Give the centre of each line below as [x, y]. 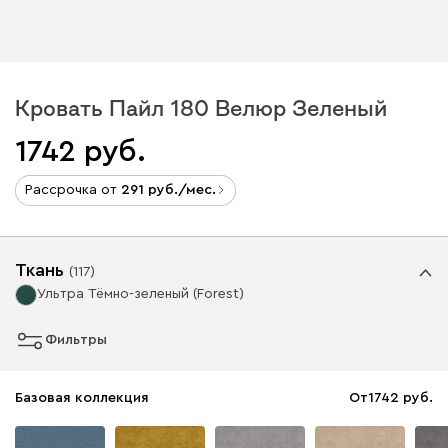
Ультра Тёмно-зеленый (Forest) [140, 293]
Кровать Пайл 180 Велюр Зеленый [201, 107]
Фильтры [76, 340]
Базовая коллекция [82, 397]
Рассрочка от [73, 189]
